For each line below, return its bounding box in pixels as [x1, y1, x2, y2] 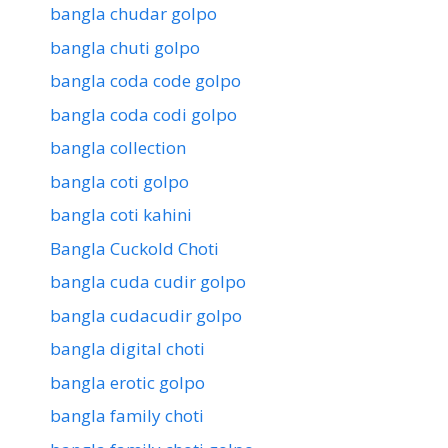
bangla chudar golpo [50, 2, 217, 26]
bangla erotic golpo [50, 370, 205, 394]
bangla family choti [50, 404, 204, 428]
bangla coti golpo [50, 169, 189, 193]
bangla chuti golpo [50, 35, 200, 59]
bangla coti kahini [50, 203, 192, 227]
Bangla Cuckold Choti [50, 236, 219, 260]
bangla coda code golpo [50, 69, 241, 93]
